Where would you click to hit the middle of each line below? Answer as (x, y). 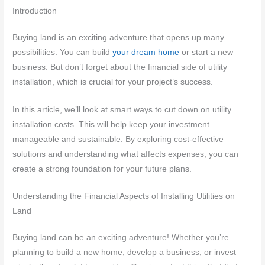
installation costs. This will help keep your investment (111, 124)
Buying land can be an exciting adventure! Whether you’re (121, 238)
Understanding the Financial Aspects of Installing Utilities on (124, 196)
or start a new (206, 52)
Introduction (35, 11)
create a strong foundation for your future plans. (102, 169)
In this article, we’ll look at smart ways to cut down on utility (122, 109)
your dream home (146, 52)
